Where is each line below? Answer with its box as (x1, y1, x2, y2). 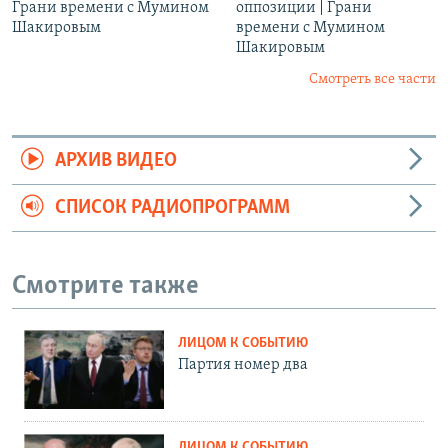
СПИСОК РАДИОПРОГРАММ (54, 198, 290, 219)
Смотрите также (12, 273, 199, 301)
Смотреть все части (309, 72, 436, 88)
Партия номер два (178, 356, 308, 373)
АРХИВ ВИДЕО (54, 151, 177, 172)
